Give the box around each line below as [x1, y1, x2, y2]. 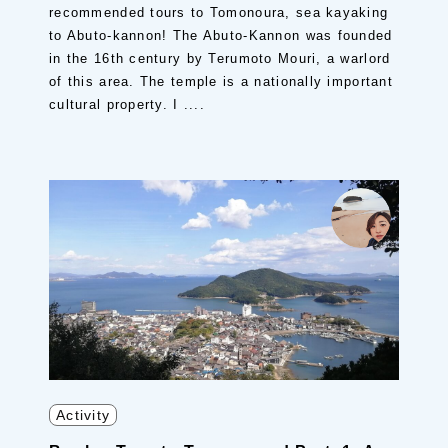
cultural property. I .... [49, 97, 205, 112]
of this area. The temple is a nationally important [49, 74, 393, 89]
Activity [56, 407, 111, 423]
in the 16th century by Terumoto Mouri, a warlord [49, 51, 391, 66]
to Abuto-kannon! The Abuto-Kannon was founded [49, 28, 393, 43]
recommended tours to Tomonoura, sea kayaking [49, 5, 389, 20]
